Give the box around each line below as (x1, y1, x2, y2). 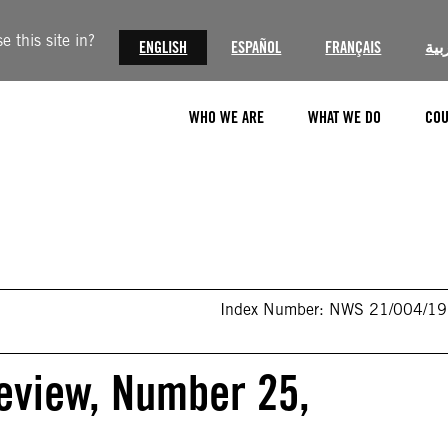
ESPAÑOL (231, 38, 282, 57)
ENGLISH (139, 38, 188, 57)
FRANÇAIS (325, 38, 382, 57)
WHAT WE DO (308, 107, 381, 127)
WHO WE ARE (189, 107, 264, 127)
